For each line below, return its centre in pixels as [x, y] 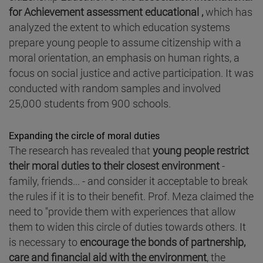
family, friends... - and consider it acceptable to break [128, 181]
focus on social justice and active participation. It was [131, 73]
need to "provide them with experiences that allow [122, 211]
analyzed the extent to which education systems [119, 27]
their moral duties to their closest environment [114, 165]
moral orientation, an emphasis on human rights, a [124, 57]
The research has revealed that [81, 150]
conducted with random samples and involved [115, 88]
